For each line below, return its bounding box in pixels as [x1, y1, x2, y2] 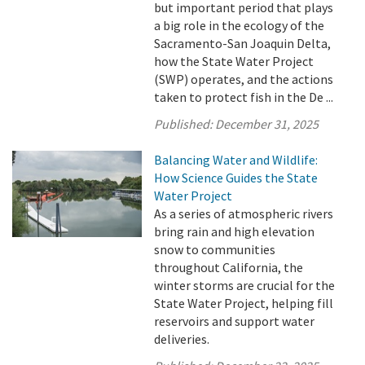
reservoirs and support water [154, 313, 315, 329]
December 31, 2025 [215, 116, 319, 132]
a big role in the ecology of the [154, 17, 325, 33]
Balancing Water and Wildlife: [154, 152, 319, 168]
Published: [154, 116, 216, 132]
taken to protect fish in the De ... [154, 89, 334, 105]
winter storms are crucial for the [154, 277, 336, 293]
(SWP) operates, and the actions [154, 71, 334, 87]
